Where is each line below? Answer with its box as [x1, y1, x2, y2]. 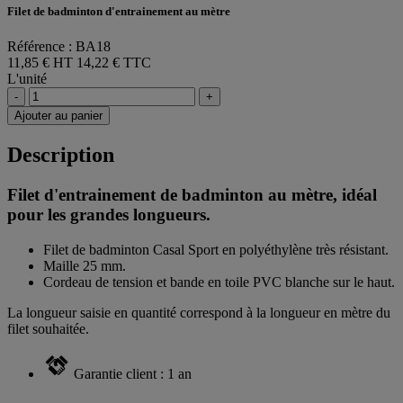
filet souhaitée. [7, 320, 89, 336]
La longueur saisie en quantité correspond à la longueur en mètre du [7, 304, 390, 320]
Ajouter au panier [14, 109, 103, 123]
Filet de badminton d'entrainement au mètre [7, 4, 230, 19]
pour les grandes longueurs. [7, 205, 210, 225]
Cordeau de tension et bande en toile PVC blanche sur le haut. [43, 273, 395, 290]
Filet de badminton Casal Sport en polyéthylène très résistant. [43, 241, 389, 257]
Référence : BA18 [7, 39, 111, 55]
